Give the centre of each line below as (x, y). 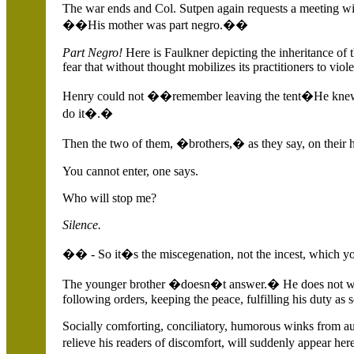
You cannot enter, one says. (130, 171)
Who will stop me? (109, 198)
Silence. (82, 225)
